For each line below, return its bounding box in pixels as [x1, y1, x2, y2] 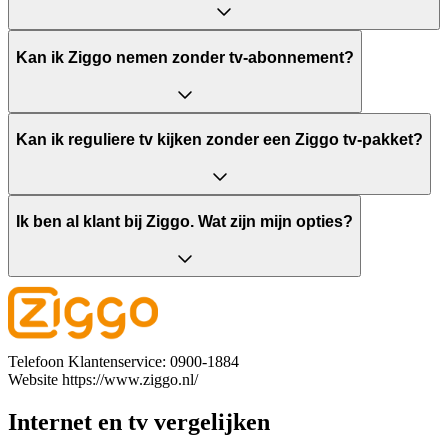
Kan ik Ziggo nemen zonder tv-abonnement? [16, 48, 354, 66]
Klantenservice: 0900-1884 [68, 352, 239, 370]
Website [8, 370, 58, 388]
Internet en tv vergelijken [8, 408, 270, 435]
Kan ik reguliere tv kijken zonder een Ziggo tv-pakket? [16, 131, 423, 149]
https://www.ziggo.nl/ [62, 370, 198, 388]
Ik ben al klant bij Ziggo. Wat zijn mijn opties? [16, 213, 353, 231]
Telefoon [8, 352, 64, 370]
